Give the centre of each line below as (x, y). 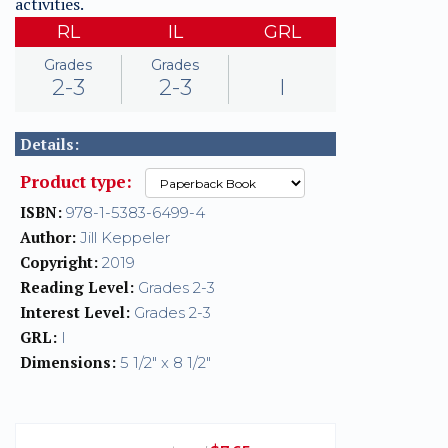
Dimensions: (68, 362)
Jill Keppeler (123, 238)
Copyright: (59, 262)
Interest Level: (75, 312)
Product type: (78, 181)
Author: (48, 237)
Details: (49, 144)
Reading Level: (77, 287)
